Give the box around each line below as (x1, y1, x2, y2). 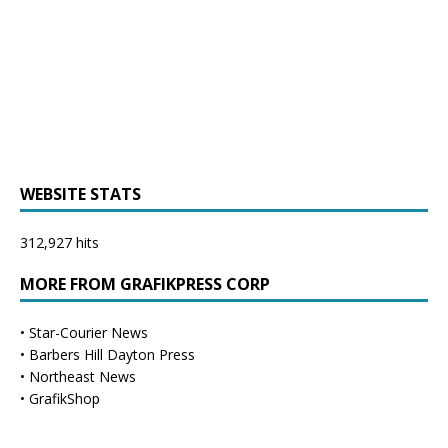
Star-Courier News (29, 322, 148, 342)
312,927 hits (20, 232, 99, 252)
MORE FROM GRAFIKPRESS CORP (20, 272, 270, 295)
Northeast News (29, 366, 136, 386)
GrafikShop (29, 388, 100, 408)
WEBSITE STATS (20, 182, 141, 205)
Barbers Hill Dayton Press (29, 344, 195, 364)
